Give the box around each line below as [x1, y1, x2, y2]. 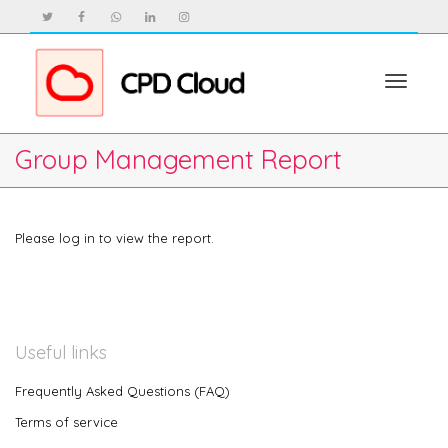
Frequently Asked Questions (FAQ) [15, 383, 230, 399]
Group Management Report [15, 143, 342, 176]
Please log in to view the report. [15, 230, 214, 246]
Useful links [15, 341, 107, 364]
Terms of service [15, 414, 118, 431]
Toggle [395, 115, 438, 131]
